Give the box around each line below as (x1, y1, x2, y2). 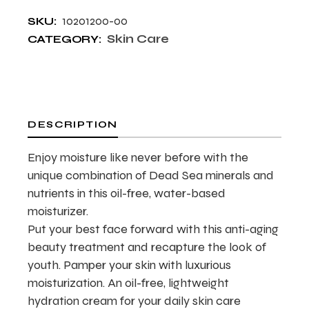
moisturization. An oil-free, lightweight (28, 275, 230, 290)
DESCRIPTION (28, 119, 118, 130)
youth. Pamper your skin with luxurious (28, 257, 232, 272)
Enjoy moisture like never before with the (28, 150, 249, 165)
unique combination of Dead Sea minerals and (28, 168, 275, 183)
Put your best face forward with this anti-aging (28, 221, 279, 237)
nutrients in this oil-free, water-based (28, 186, 226, 201)
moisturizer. (28, 203, 89, 219)
